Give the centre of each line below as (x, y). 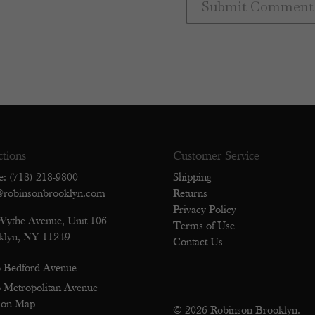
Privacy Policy (204, 210)
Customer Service (216, 156)
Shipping (192, 178)
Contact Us (198, 242)
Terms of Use (204, 226)
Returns (190, 194)
